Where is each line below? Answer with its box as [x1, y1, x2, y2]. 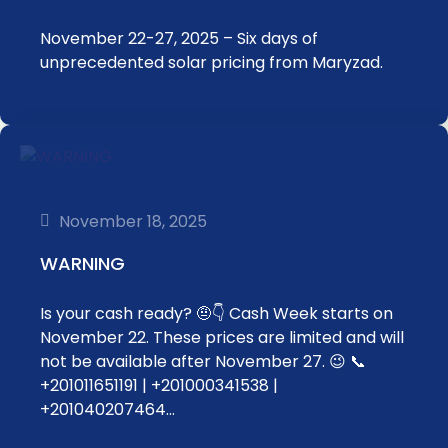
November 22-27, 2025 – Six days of [40, 27, 318, 50]
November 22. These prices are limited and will [40, 326, 404, 349]
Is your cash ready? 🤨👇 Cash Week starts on [40, 302, 393, 325]
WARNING [40, 251, 125, 276]
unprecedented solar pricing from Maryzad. [40, 51, 383, 74]
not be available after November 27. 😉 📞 [40, 350, 366, 373]
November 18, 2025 [59, 209, 207, 233]
